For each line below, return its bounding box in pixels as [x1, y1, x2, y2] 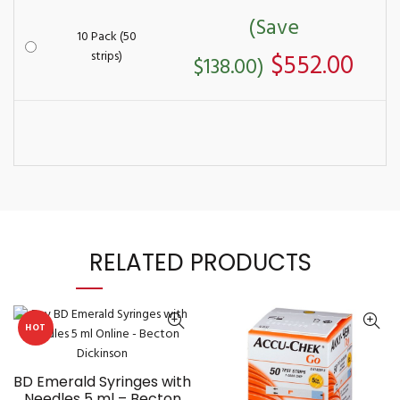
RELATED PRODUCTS [88, 246, 312, 279]
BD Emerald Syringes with [13, 371, 191, 392]
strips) [90, 46, 122, 67]
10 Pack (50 [76, 27, 137, 47]
